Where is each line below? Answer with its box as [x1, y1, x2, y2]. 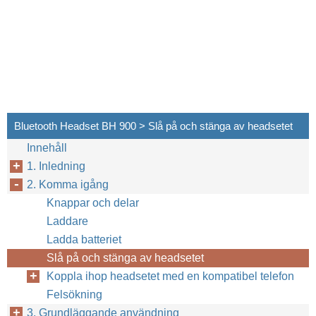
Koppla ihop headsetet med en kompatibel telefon [47, 270, 294, 282]
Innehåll [27, 142, 67, 154]
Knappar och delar [47, 197, 139, 209]
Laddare [47, 215, 88, 227]
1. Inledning [27, 160, 85, 172]
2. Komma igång [27, 178, 109, 190]
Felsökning [47, 288, 102, 300]
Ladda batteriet [47, 233, 121, 245]
